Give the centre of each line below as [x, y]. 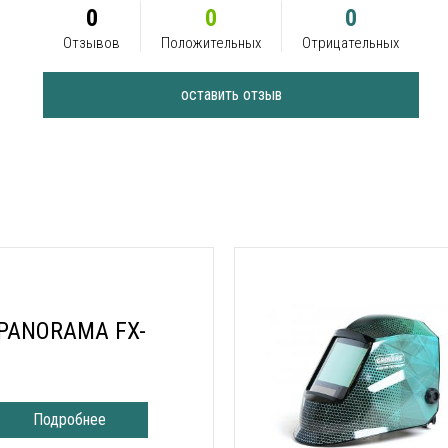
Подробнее [70, 420]
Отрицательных [350, 42]
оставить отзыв [231, 94]
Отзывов [91, 42]
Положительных [211, 42]
